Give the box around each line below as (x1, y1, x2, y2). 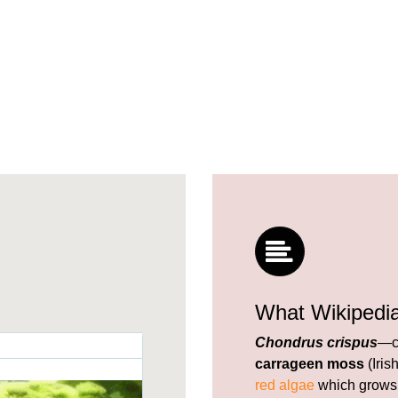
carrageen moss (255, 355, 364, 371)
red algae (255, 377, 314, 393)
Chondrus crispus (255, 334, 378, 350)
